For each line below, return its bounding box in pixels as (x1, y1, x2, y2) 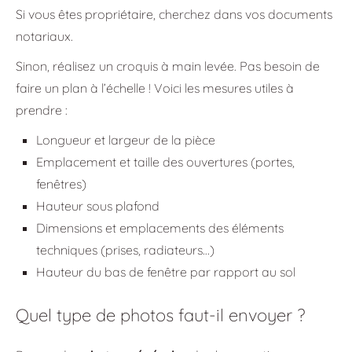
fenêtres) (35, 176, 86, 192)
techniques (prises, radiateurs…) (35, 242, 214, 258)
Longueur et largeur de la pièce (35, 132, 215, 148)
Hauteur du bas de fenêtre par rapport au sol (35, 264, 295, 280)
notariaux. (16, 28, 73, 45)
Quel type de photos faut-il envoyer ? (16, 303, 305, 326)
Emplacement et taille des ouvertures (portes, (35, 154, 295, 170)
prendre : (16, 102, 68, 119)
